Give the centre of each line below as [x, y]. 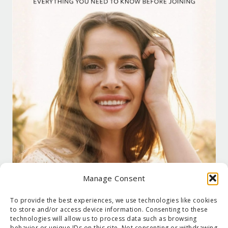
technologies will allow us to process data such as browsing [104, 219]
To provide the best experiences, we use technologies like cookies [114, 200]
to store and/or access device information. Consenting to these [109, 209]
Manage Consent [114, 178]
